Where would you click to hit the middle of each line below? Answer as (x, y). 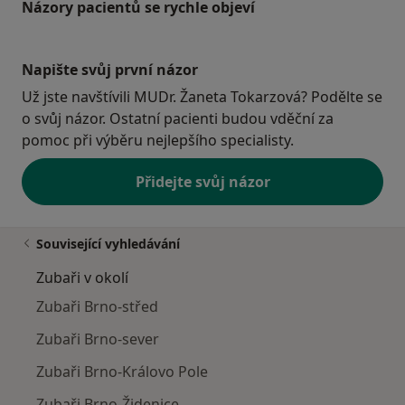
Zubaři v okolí (82, 278)
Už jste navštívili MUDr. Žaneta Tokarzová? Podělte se (202, 97)
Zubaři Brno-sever (98, 339)
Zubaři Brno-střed (97, 307)
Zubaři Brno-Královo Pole (122, 372)
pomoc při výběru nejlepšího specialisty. (158, 141)
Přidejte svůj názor (202, 182)
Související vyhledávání (108, 244)
